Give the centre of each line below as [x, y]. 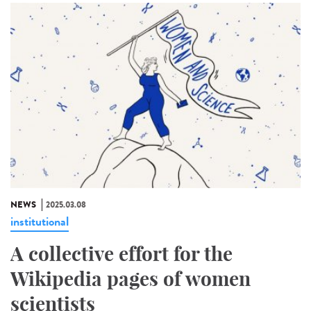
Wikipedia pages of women [131, 279]
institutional [40, 222]
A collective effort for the [121, 254]
